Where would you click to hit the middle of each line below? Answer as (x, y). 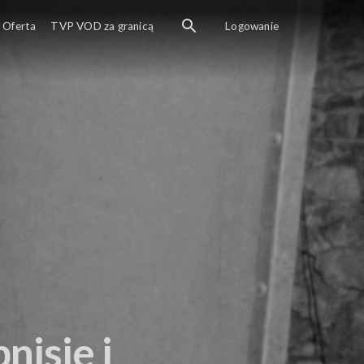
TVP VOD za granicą (102, 26)
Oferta (19, 26)
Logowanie (252, 26)
